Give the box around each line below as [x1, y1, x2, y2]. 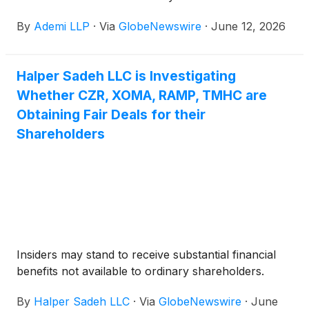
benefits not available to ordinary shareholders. [17, 264, 268, 279]
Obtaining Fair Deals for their [17, 106, 206, 123]
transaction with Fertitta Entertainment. [17, 6, 219, 20]
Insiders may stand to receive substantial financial [17, 248, 276, 262]
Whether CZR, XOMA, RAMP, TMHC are [17, 87, 267, 104]
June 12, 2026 [211, 19, 286, 34]
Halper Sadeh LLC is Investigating [17, 68, 236, 85]
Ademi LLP [34, 19, 90, 34]
